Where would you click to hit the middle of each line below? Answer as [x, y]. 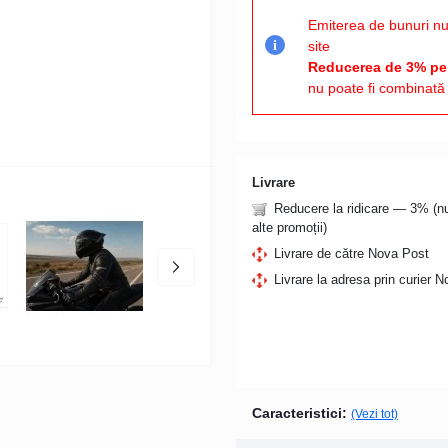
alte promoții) [289, 227]
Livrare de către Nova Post [351, 253]
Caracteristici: [299, 412]
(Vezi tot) [374, 413]
